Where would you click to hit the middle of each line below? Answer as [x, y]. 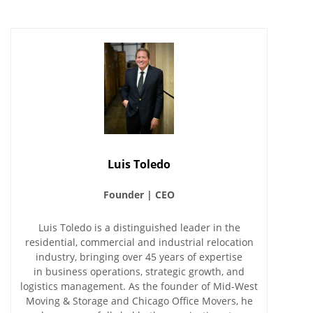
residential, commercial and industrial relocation [139, 242]
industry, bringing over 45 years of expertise [139, 257]
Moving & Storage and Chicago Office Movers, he [139, 301]
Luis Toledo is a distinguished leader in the [139, 228]
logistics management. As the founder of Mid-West [139, 286]
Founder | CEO [139, 195]
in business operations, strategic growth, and [139, 272]
